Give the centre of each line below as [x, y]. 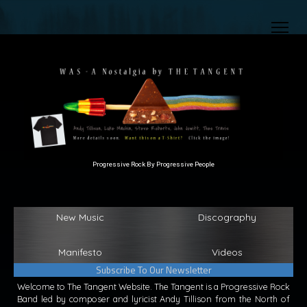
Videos [227, 253]
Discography [227, 218]
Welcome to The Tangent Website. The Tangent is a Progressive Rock [153, 287]
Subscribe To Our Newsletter [153, 270]
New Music [80, 218]
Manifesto [80, 253]
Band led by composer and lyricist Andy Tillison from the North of [153, 299]
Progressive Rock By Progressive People [153, 164]
